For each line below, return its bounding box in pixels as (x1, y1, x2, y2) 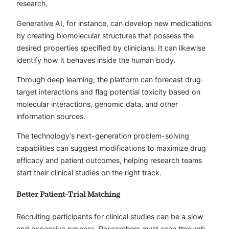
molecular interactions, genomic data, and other (16, 99, 178, 108)
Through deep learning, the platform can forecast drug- (16, 75, 204, 84)
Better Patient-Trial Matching (16, 189, 120, 200)
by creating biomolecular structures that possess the (16, 31, 194, 40)
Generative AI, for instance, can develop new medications (16, 18, 212, 28)
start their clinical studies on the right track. (16, 168, 164, 177)
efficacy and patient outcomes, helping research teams (16, 156, 202, 165)
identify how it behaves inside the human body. (16, 55, 176, 64)
